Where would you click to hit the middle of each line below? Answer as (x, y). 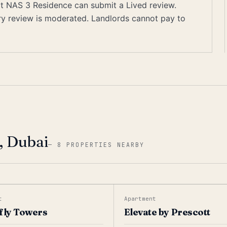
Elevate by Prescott (167, 212)
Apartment (140, 199)
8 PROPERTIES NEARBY (101, 145)
